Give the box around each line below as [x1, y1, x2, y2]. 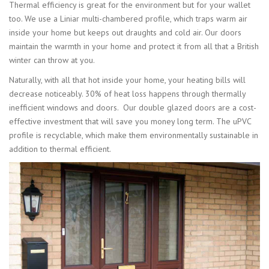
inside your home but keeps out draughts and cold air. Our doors [9, 26, 241, 38]
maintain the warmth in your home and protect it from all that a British [9, 40, 259, 52]
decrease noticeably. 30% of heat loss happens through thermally [9, 88, 246, 99]
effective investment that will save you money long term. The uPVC [9, 115, 251, 127]
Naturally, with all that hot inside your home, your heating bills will [9, 74, 246, 85]
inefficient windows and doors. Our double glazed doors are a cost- [9, 101, 256, 113]
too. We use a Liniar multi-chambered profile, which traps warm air [9, 13, 247, 24]
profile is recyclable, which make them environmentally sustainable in [9, 129, 258, 141]
